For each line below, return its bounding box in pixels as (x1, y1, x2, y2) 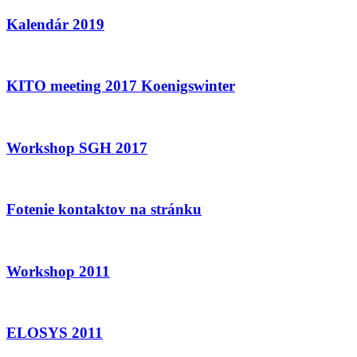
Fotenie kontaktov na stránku (6, 201, 202, 218)
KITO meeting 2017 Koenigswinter (6, 77, 235, 95)
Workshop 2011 (6, 262, 110, 280)
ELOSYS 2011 (6, 324, 103, 342)
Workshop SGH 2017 (6, 139, 147, 156)
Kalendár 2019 (6, 16, 104, 33)
